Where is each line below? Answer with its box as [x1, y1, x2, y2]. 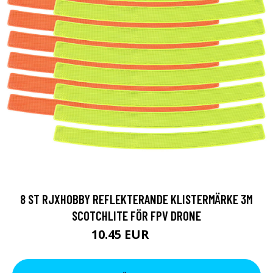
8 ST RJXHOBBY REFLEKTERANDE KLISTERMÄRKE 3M [20, 191, 253, 207]
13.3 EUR [152, 231, 182, 241]
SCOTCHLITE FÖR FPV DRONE [72, 208, 201, 223]
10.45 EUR [91, 226, 152, 243]
